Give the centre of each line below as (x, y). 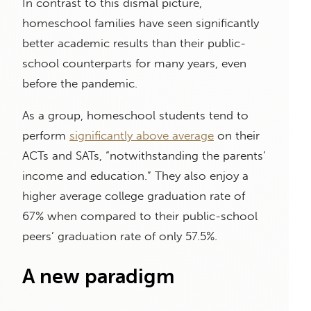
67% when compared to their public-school (140, 216)
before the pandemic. (82, 83)
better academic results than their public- (134, 43)
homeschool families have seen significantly (141, 23)
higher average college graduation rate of (134, 195)
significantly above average (142, 135)
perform (46, 135)
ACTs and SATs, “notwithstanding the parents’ (144, 155)
